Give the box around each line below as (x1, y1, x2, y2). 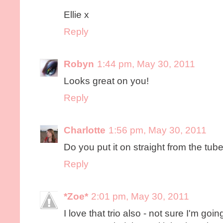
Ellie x (64, 9, 89, 20)
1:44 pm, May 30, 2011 (97, 59, 195, 70)
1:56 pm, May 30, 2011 (109, 125, 207, 136)
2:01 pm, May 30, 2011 (91, 191, 189, 202)
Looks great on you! (64, 76, 149, 87)
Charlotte (64, 125, 106, 136)
